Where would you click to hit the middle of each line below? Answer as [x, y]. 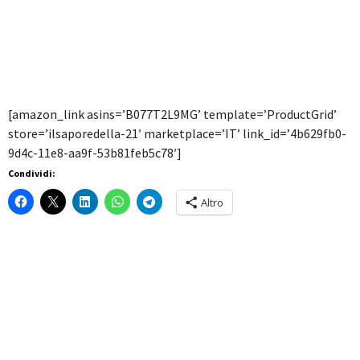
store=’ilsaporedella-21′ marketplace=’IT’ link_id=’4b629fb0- [177, 134]
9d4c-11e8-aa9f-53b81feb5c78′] [95, 153]
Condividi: [32, 174]
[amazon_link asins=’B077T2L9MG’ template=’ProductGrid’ [172, 115]
